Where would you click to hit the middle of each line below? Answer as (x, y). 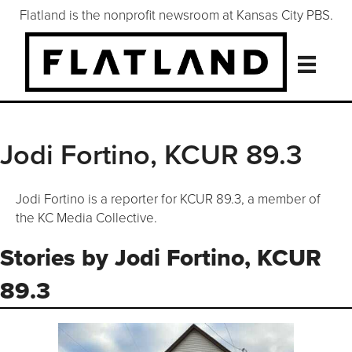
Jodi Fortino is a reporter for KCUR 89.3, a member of (168, 199)
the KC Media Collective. (86, 218)
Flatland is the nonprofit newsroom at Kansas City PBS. (176, 14)
